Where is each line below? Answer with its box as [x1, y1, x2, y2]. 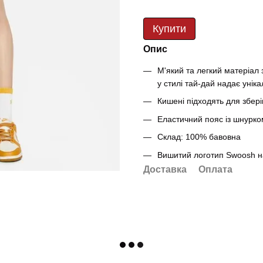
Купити [153, 23, 186, 35]
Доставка [143, 164, 187, 174]
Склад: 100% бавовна [157, 132, 241, 142]
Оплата [198, 164, 232, 174]
